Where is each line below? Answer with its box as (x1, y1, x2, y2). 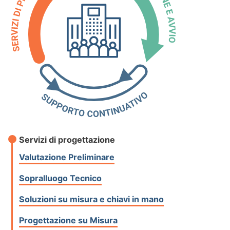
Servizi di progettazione (19, 135, 116, 145)
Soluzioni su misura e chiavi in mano (19, 194, 164, 205)
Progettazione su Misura (19, 215, 118, 226)
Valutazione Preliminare (19, 152, 115, 163)
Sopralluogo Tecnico (19, 173, 102, 184)
